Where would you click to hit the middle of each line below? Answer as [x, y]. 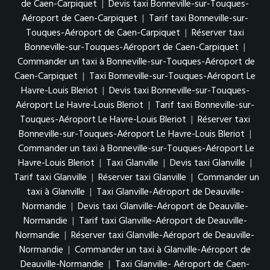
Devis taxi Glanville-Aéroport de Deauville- [163, 206]
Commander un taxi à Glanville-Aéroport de [163, 250]
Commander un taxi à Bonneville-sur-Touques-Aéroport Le [136, 149]
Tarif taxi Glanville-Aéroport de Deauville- [163, 221]
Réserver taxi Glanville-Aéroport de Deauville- [163, 235]
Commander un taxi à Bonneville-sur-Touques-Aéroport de [136, 62]
